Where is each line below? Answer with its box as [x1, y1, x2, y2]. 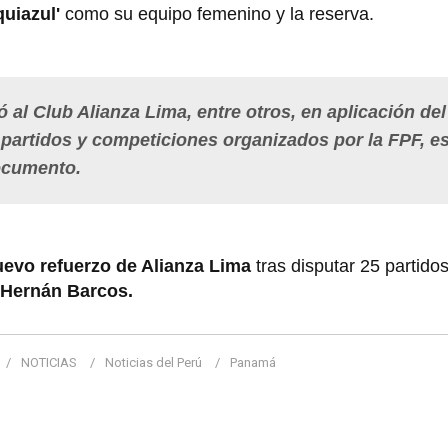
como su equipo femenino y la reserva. [65, 3, 374, 24]
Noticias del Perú [105, 354, 202, 370]
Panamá [230, 354, 276, 370]
